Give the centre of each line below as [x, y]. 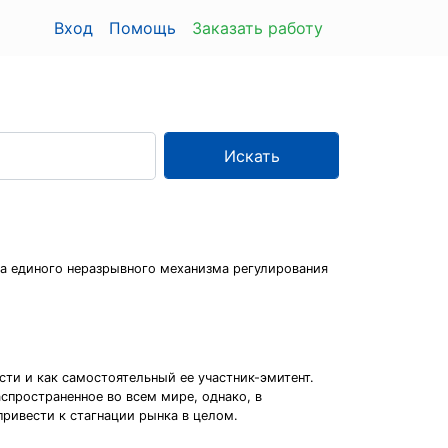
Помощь [142, 28]
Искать [251, 155]
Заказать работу [257, 28]
